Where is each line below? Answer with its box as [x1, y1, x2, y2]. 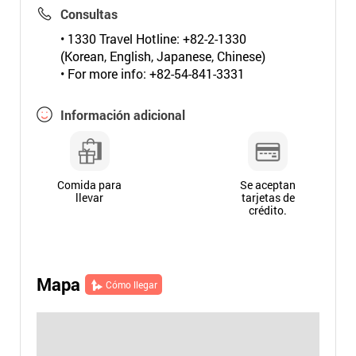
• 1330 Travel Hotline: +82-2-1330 [60, 30, 246, 47]
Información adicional [60, 106, 185, 123]
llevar [75, 190, 104, 205]
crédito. [249, 203, 288, 218]
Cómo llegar [105, 278, 157, 291]
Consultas [60, 6, 118, 22]
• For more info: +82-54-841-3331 [60, 65, 245, 82]
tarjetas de [241, 190, 295, 205]
